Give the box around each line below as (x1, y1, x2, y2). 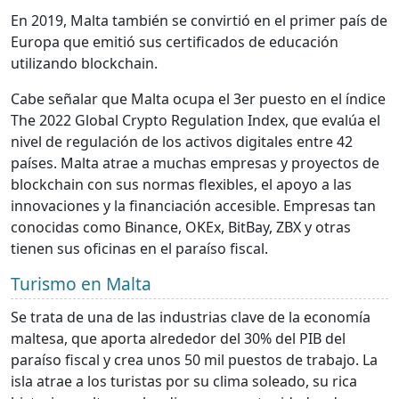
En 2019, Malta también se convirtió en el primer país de (11, 10, 387, 30)
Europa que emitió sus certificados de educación (11, 31, 338, 52)
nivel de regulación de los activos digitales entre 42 (11, 131, 353, 151)
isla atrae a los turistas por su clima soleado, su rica (11, 370, 357, 391)
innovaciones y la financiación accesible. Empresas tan (11, 195, 376, 216)
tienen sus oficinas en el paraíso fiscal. (11, 238, 268, 258)
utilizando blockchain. (11, 53, 161, 73)
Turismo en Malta (11, 271, 156, 296)
